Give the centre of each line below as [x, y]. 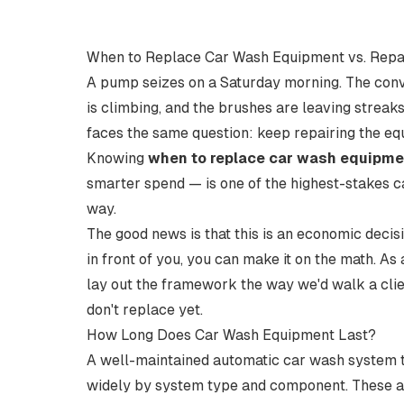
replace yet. [161, 310]
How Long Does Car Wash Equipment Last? [231, 335]
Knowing [117, 158]
